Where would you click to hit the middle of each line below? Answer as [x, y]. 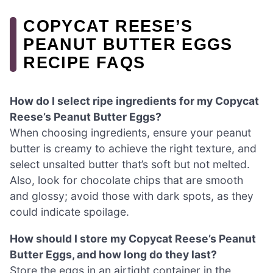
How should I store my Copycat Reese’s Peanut [133, 238]
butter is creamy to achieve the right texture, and [133, 149]
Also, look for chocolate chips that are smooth [126, 180]
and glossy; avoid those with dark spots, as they [132, 196]
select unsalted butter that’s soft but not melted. [130, 165]
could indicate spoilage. [69, 212]
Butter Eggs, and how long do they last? [113, 254]
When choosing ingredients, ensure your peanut [130, 133]
